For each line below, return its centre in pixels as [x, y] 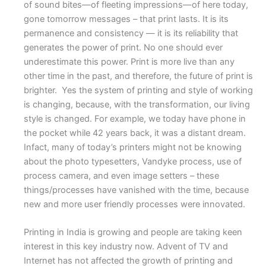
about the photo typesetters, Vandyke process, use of [133, 161]
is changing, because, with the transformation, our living [137, 104]
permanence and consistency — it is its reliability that [131, 33]
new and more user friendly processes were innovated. [134, 204]
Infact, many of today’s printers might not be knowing [133, 147]
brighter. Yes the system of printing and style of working [138, 90]
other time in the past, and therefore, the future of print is [138, 76]
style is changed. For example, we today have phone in [135, 118]
